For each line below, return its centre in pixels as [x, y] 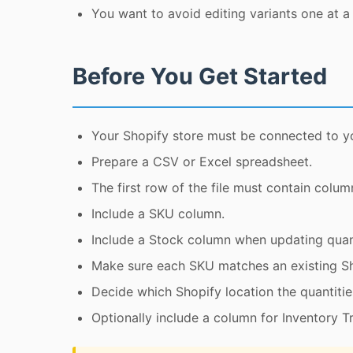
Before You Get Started [200, 76]
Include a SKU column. [158, 214]
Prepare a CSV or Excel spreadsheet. [202, 162]
